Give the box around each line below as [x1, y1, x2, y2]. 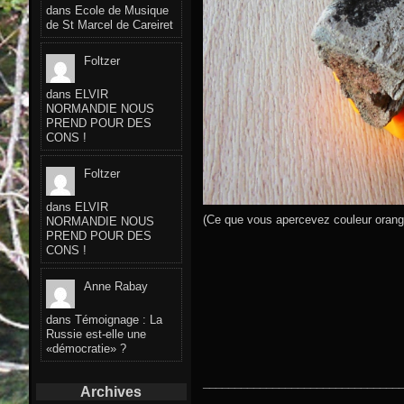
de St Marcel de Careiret [46, 18, 173, 32]
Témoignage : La [75, 312, 162, 326]
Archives [80, 383, 142, 399]
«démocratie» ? [46, 341, 126, 355]
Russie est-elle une [46, 326, 146, 341]
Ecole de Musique [75, 4, 169, 18]
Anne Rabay [84, 279, 148, 293]
